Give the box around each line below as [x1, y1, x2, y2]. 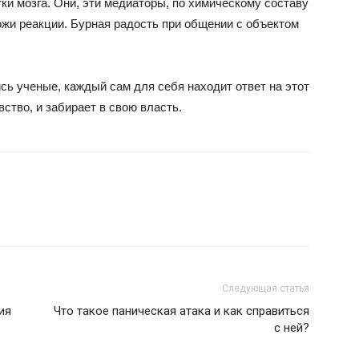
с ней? [274, 321, 309, 335]
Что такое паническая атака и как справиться [54, 304, 309, 318]
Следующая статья [222, 283, 309, 294]
